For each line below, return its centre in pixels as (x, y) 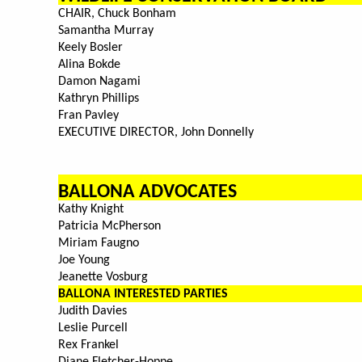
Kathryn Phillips (99, 99)
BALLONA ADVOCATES (147, 193)
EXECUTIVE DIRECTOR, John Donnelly (156, 133)
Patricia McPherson (109, 227)
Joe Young (84, 261)
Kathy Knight (91, 210)
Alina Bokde (89, 65)
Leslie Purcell (93, 328)
